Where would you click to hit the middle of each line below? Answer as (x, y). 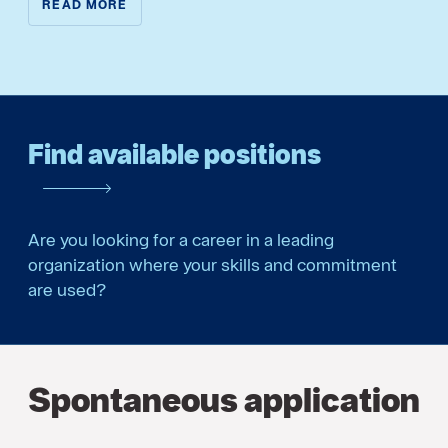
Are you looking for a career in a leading (181, 240)
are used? (67, 290)
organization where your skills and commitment (212, 265)
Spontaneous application (224, 400)
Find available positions (174, 153)
